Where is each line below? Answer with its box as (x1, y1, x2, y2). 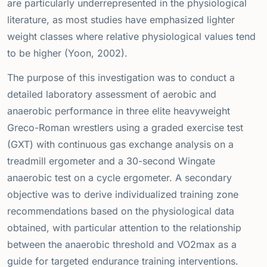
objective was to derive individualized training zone (7, 188, 238, 201)
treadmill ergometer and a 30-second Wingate (7, 155, 215, 167)
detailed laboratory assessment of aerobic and (7, 88, 216, 101)
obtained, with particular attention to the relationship (7, 222, 241, 234)
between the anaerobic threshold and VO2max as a (7, 238, 237, 251)
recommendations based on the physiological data (7, 205, 234, 218)
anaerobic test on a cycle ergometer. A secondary (7, 172, 232, 184)
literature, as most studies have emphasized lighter (7, 14, 235, 26)
